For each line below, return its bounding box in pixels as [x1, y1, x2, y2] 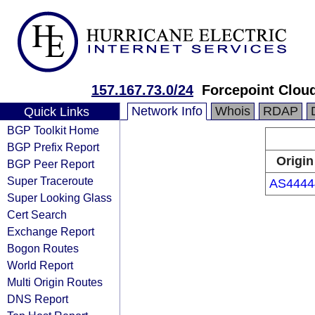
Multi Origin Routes [7, 276, 103, 288]
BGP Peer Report [7, 157, 94, 170]
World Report [7, 259, 73, 271]
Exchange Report [7, 225, 94, 238]
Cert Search [7, 208, 67, 221]
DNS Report [7, 292, 68, 305]
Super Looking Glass [7, 191, 112, 204]
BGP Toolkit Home [7, 124, 99, 136]
